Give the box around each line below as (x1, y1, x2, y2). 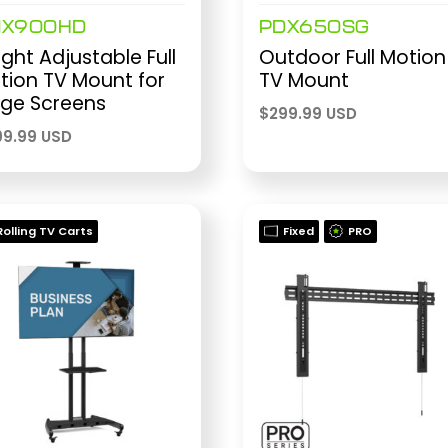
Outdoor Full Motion (258, 44, 446, 72)
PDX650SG (258, 18, 370, 37)
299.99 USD (268, 103, 357, 125)
